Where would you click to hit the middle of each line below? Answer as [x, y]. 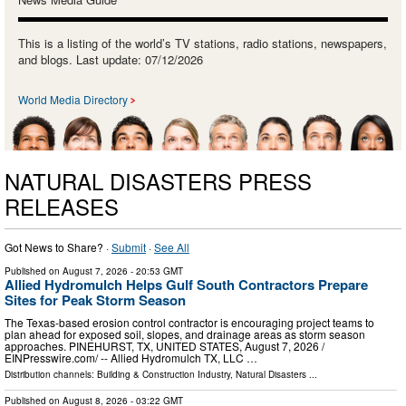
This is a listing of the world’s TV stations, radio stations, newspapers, [203, 43]
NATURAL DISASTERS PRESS [158, 180]
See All [172, 246]
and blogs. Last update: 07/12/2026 [111, 60]
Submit [129, 246]
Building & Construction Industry [164, 375]
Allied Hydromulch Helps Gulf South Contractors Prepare [186, 284]
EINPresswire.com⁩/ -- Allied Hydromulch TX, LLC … [131, 358]
